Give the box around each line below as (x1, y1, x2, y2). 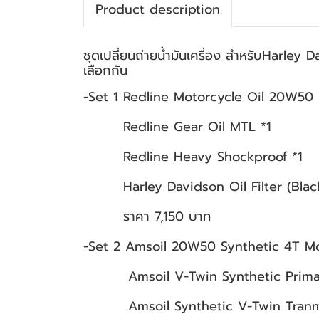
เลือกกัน (83, 61, 127, 80)
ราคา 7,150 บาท (83, 206, 211, 226)
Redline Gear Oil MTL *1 (83, 117, 271, 137)
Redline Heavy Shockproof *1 (83, 147, 303, 167)
